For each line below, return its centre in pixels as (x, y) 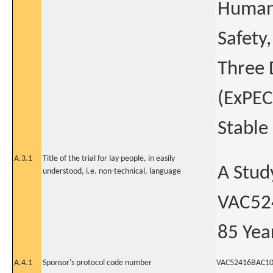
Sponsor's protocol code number (97, 263)
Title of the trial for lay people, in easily (109, 159)
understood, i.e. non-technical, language (112, 172)
